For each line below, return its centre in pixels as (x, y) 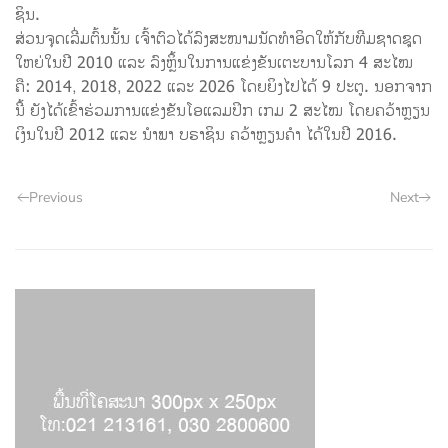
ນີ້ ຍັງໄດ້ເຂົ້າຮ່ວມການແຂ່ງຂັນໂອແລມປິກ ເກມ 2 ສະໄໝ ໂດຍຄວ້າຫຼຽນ (222, 111)
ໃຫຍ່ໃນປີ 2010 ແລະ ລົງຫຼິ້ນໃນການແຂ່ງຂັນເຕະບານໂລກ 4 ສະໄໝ (214, 63)
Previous (56, 198)
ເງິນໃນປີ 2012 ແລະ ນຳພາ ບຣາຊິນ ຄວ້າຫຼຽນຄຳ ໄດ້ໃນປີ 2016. (206, 135)
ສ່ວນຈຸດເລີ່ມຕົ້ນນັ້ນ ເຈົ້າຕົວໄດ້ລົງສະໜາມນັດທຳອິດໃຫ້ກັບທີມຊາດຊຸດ (218, 39)
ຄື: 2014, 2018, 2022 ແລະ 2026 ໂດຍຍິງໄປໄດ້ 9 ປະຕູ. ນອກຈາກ (223, 87)
